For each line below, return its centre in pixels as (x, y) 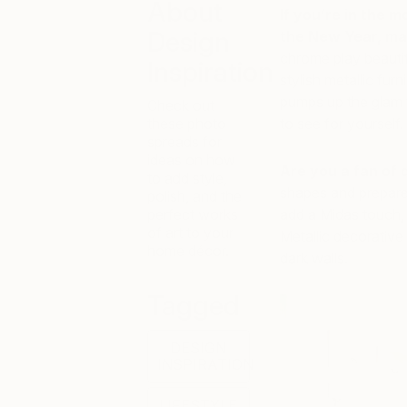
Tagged (194, 305)
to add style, (187, 178)
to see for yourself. (341, 124)
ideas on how (191, 160)
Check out (181, 105)
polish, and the (194, 196)
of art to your (190, 233)
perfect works (193, 214)
